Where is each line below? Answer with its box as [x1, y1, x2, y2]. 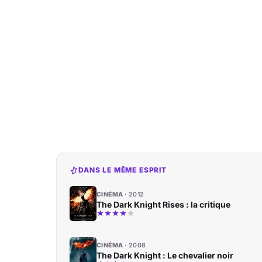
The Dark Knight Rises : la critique [96, 199, 230, 209]
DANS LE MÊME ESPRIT [78, 166, 167, 174]
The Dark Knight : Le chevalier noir [96, 250, 233, 260]
